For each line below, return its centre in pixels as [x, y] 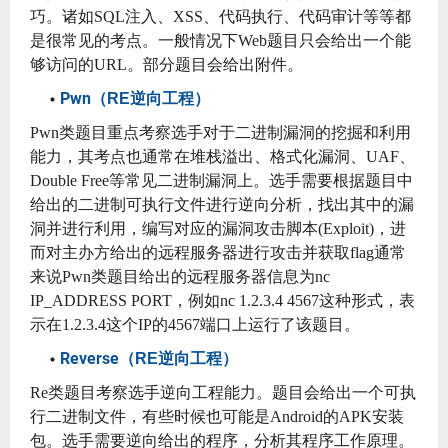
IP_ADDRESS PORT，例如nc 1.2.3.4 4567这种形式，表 [222, 300]
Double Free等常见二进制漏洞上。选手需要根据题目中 [221, 180]
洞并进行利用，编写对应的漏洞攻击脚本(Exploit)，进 [218, 228]
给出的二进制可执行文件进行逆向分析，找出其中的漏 [222, 204]
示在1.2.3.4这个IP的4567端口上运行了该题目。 [195, 324]
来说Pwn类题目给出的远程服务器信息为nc [180, 276]
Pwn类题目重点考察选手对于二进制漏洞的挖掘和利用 [220, 132]
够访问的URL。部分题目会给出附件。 [166, 64]
